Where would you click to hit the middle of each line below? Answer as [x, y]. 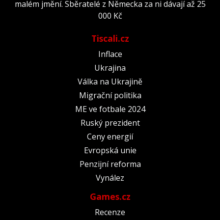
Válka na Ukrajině [110, 81]
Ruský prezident [110, 123]
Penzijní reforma [110, 164]
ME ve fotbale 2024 [110, 109]
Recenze [110, 212]
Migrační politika [110, 95]
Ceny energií [110, 136]
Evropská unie [110, 150]
